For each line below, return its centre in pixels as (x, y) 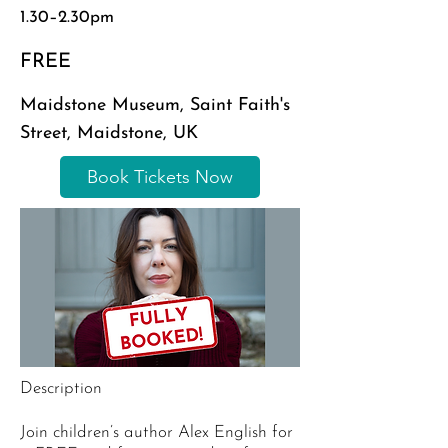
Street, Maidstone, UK (109, 133)
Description (61, 388)
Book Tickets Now (160, 177)
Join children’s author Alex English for (156, 432)
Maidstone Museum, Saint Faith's (155, 105)
